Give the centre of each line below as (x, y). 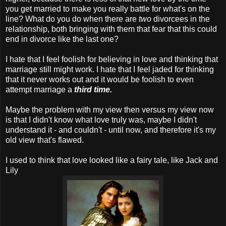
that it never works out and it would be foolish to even (100, 79)
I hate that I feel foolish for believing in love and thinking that (112, 59)
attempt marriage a (40, 89)
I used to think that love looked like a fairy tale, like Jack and (112, 160)
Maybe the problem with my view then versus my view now (110, 109)
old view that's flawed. (45, 140)
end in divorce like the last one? (62, 39)
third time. (93, 89)
